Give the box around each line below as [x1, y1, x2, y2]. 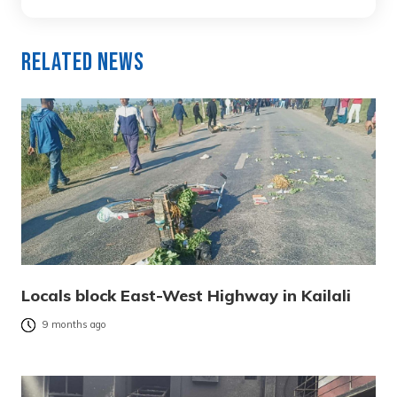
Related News [21, 47, 144, 77]
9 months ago [43, 318, 106, 331]
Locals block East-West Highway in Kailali [21, 284, 351, 306]
